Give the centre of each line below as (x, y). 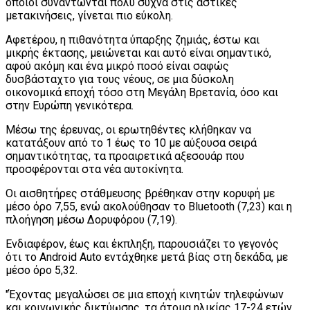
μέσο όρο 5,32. (42, 270)
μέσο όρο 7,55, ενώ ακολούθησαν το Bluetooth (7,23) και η (149, 206)
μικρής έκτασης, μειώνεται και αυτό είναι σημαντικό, (138, 53)
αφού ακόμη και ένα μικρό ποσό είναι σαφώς (117, 66)
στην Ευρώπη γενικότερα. (70, 105)
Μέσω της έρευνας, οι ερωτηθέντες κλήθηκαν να (128, 129)
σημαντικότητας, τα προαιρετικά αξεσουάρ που (125, 156)
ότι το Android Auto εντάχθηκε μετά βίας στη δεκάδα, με (147, 257)
